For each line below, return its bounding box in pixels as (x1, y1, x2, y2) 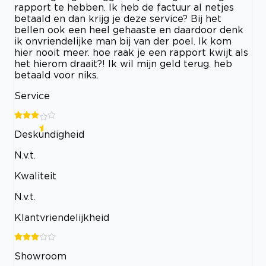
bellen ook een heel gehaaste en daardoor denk (14, 24, 243, 35)
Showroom (14, 251, 66, 261)
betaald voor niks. (14, 69, 99, 80)
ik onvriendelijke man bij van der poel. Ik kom (14, 36, 232, 46)
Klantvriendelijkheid (14, 212, 109, 223)
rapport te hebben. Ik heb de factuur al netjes (14, 2, 234, 12)
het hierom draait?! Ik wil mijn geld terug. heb (14, 58, 232, 69)
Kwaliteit (14, 170, 56, 181)
